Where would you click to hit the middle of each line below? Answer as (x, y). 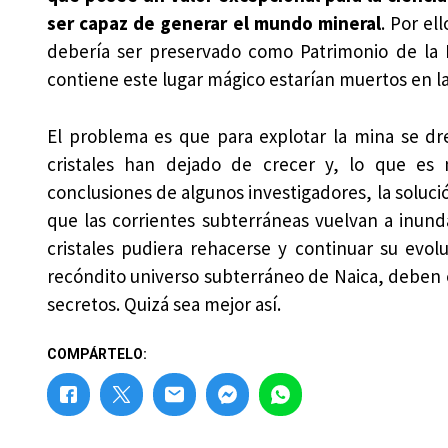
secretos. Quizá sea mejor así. (163, 303)
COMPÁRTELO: (96, 354)
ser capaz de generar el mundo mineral (213, 23)
